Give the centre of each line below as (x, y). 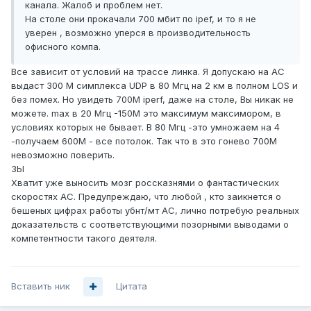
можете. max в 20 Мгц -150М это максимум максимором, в (146, 114)
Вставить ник (41, 286)
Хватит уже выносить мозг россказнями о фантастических (145, 183)
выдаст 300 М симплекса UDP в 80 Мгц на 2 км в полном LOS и (154, 86)
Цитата (132, 286)
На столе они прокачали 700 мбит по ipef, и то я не (141, 19)
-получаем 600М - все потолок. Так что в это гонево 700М (144, 141)
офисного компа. (63, 47)
